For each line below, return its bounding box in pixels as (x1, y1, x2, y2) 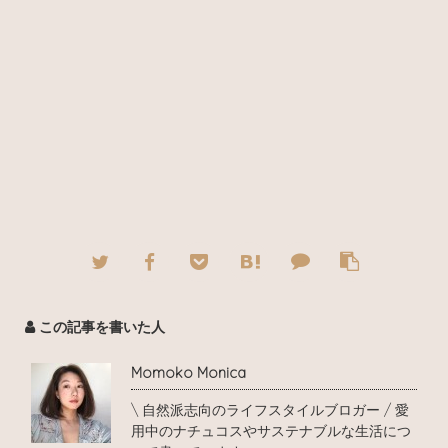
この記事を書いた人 (39, 317, 165, 335)
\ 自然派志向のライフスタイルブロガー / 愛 (131, 400, 409, 419)
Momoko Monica (131, 363, 246, 382)
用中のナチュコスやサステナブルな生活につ (131, 421, 411, 440)
